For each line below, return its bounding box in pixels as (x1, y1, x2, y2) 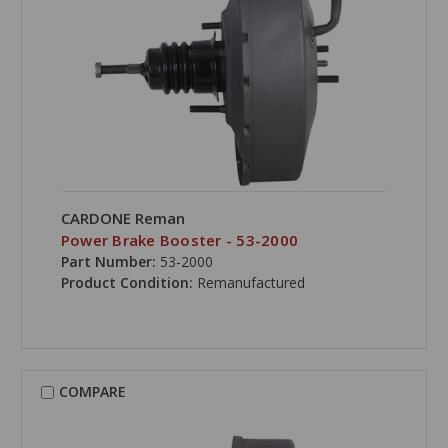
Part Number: (60, 252, 156, 272)
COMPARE (58, 382, 126, 402)
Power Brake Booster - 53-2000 (60, 230, 299, 251)
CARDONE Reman (60, 208, 185, 229)
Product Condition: (60, 273, 197, 293)
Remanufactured (196, 273, 305, 293)
